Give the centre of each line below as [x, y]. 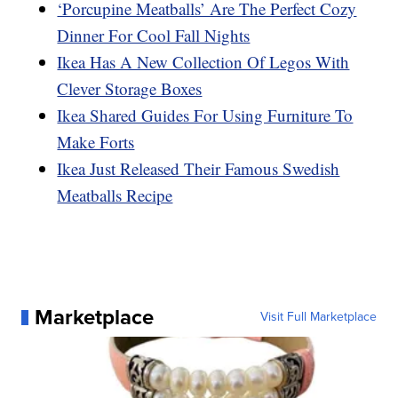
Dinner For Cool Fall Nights [154, 36]
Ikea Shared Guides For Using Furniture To [205, 115]
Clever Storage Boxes [130, 89]
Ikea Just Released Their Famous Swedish [199, 169]
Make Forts [96, 142]
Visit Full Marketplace [318, 317]
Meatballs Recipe [115, 195]
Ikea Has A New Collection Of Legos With [203, 62]
